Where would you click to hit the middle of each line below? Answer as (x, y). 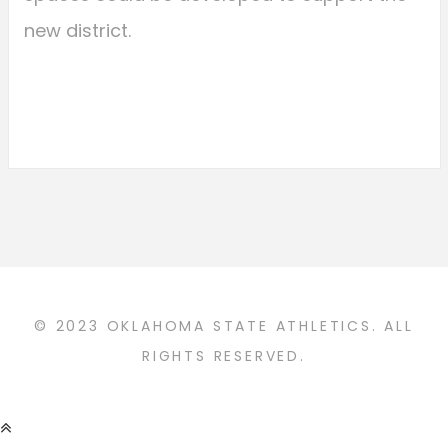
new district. (77, 31)
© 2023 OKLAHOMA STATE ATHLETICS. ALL (224, 326)
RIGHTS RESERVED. (224, 356)
